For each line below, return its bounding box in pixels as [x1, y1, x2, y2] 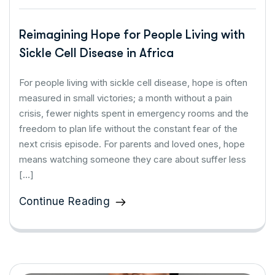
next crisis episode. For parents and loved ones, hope [19, 137, 245, 150]
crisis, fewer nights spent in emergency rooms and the [19, 107, 249, 119]
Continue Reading [19, 195, 110, 207]
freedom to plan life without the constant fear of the [19, 122, 238, 134]
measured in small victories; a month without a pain [19, 91, 232, 104]
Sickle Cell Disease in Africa [19, 45, 174, 60]
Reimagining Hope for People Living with [19, 27, 245, 42]
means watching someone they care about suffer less [19, 153, 246, 165]
